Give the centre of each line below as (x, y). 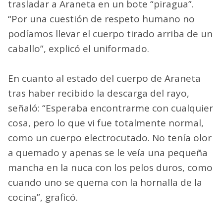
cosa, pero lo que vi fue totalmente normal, (106, 123)
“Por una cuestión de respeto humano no (101, 19)
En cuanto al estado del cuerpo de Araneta (104, 78)
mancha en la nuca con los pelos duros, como (110, 167)
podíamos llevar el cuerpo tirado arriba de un (110, 33)
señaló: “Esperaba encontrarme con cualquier (111, 108)
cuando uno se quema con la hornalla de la (105, 182)
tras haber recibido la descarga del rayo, (99, 93)
